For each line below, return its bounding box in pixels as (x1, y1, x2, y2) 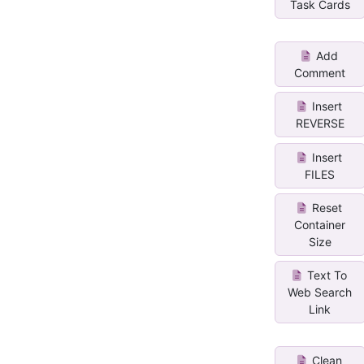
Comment (294, 65, 346, 80)
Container (294, 217, 346, 232)
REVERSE (295, 116, 344, 131)
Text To (304, 268, 348, 283)
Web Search (288, 285, 353, 300)
